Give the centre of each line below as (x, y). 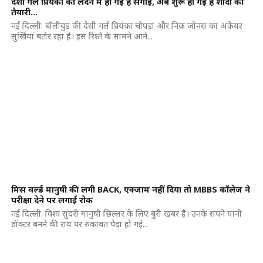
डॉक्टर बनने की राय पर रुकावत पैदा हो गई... (79, 224)
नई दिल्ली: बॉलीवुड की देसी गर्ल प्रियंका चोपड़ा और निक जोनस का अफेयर (127, 26)
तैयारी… (24, 12)
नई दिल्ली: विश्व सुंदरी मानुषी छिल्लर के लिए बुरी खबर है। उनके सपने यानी (126, 213)
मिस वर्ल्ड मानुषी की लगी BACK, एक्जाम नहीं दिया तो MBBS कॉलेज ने (130, 189)
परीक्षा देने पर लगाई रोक (52, 200)
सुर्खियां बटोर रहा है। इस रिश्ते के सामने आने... (82, 36)
